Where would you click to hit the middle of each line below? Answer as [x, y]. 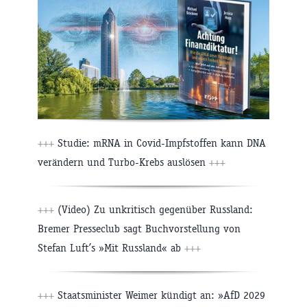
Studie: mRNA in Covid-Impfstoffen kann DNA [160, 143]
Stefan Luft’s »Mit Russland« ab [111, 248]
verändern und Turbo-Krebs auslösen [123, 162]
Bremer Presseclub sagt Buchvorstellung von [139, 229]
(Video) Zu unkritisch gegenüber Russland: [153, 210]
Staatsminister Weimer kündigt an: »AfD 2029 [160, 295]
